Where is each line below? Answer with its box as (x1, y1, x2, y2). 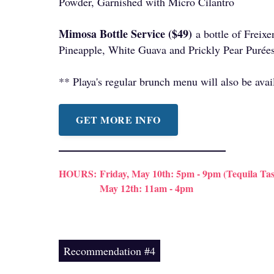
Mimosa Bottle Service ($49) (59, 26, 196, 42)
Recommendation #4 (64, 243, 155, 258)
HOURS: (59, 166, 97, 180)
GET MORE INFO (76, 113, 161, 127)
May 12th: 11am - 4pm (100, 181, 193, 195)
